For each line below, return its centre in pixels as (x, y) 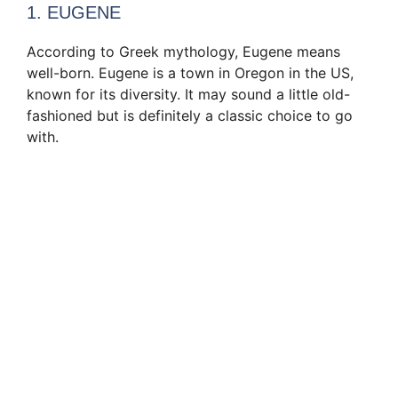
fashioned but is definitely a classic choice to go (190, 116)
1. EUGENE (74, 13)
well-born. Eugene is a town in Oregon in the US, (190, 73)
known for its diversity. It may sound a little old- (188, 95)
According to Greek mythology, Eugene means (183, 52)
